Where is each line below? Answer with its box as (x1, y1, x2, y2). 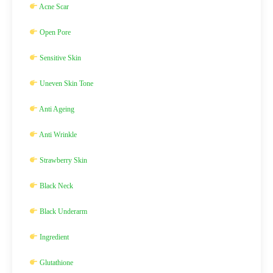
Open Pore (37, 28, 71, 37)
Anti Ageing (37, 105, 74, 113)
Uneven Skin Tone (37, 79, 93, 88)
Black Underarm (37, 207, 87, 216)
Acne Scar (37, 2, 69, 11)
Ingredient (37, 233, 69, 241)
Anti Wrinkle (37, 130, 77, 139)
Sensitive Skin (37, 54, 81, 62)
